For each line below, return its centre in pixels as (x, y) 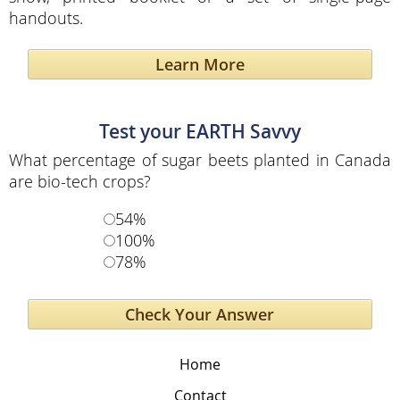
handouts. (46, 17)
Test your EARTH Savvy (200, 131)
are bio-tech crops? (80, 181)
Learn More (200, 65)
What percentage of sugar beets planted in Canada (200, 160)
